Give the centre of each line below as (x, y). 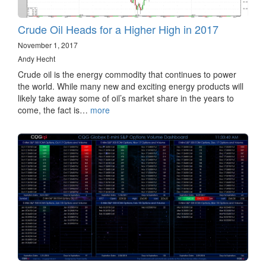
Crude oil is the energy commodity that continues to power (127, 75)
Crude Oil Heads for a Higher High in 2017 (118, 29)
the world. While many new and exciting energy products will (131, 86)
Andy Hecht (37, 59)
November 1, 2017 (48, 45)
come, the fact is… (54, 110)
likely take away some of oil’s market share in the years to (126, 98)
